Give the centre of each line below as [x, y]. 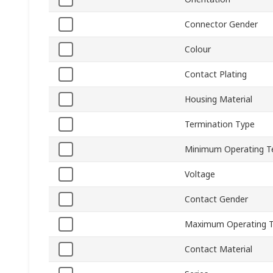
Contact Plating [216, 74]
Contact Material [218, 249]
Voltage [200, 174]
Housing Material [218, 99]
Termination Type [220, 124]
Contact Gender [216, 199]
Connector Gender [221, 24]
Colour [198, 49]
